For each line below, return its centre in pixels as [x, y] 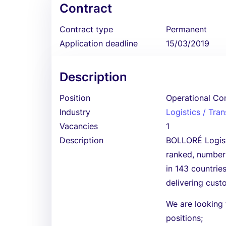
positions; [185, 218]
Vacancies [79, 126]
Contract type [86, 29]
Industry [75, 112]
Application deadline [99, 43]
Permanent [187, 29]
